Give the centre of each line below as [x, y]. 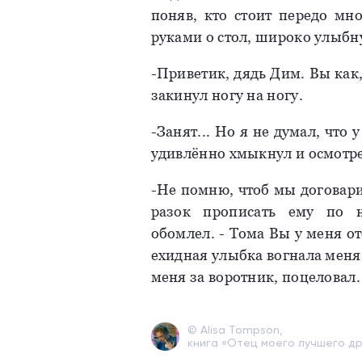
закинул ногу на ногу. [227, 95]
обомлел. [185, 233]
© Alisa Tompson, [235, 330]
